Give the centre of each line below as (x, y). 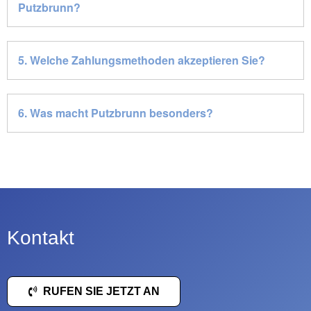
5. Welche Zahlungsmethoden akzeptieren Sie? (142, 60)
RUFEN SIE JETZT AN (100, 291)
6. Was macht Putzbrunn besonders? (116, 112)
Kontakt (41, 237)
